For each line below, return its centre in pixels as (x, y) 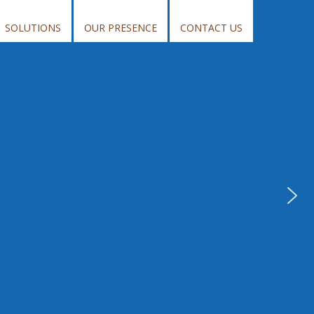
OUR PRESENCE (121, 28)
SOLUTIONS (33, 28)
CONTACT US (211, 28)
